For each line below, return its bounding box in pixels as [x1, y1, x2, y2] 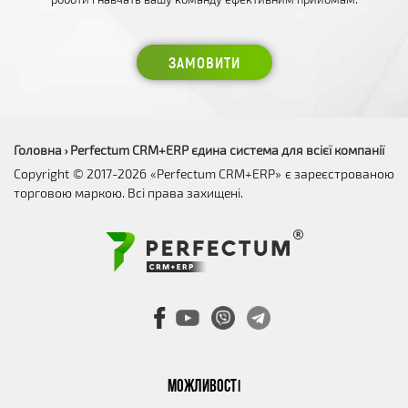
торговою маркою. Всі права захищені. [14, 185, 243, 201]
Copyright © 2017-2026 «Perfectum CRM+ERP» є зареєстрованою [14, 166, 394, 182]
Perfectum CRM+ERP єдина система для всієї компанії [70, 142, 384, 158]
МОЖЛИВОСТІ [167, 379, 241, 397]
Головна [14, 142, 62, 158]
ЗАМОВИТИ [168, 53, 240, 72]
